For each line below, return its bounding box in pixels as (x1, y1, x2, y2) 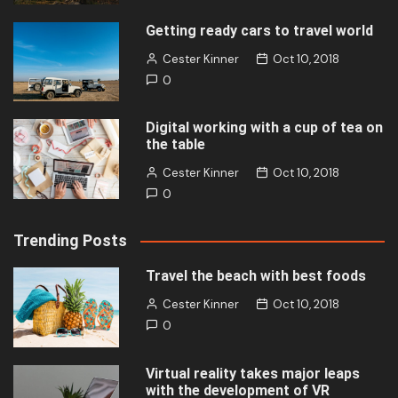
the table (146, 136, 206, 154)
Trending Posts (13, 231, 127, 251)
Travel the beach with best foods (146, 267, 367, 285)
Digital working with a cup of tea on (146, 119, 384, 137)
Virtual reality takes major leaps (146, 364, 361, 382)
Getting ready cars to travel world (146, 21, 374, 39)
